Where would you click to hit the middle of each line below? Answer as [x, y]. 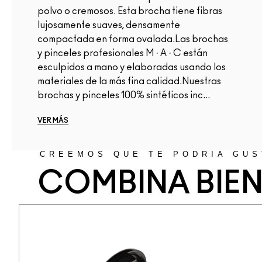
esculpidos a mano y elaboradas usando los [132, 67]
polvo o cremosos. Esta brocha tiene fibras [130, 11]
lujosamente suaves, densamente [109, 25]
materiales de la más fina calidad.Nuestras [129, 81]
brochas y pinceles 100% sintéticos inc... [124, 95]
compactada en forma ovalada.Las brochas [133, 39]
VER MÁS [53, 120]
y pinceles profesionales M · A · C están [123, 53]
